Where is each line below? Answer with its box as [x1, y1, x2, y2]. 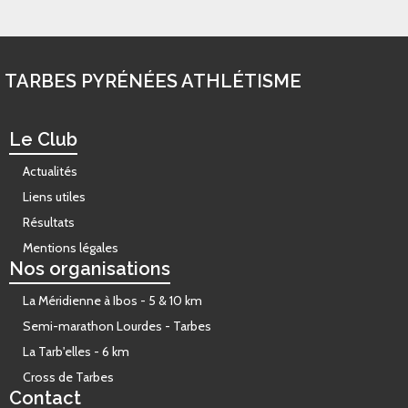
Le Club [9, 128, 77, 150]
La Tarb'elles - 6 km [23, 343, 129, 360]
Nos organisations [9, 258, 170, 280]
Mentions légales [23, 240, 118, 256]
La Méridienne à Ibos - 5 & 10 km [23, 292, 202, 309]
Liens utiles [23, 189, 86, 205]
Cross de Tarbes [23, 369, 114, 385]
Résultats [23, 214, 75, 230]
